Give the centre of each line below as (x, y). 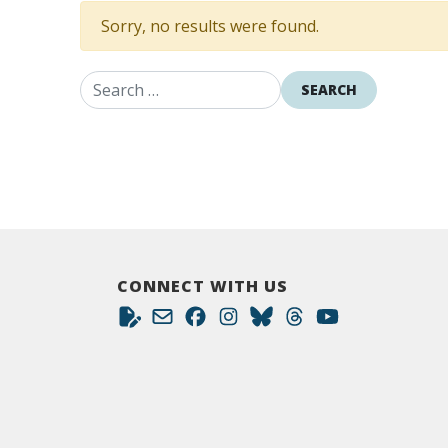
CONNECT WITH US (202, 286)
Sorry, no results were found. (210, 26)
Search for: (219, 98)
